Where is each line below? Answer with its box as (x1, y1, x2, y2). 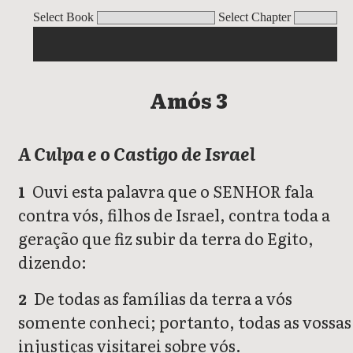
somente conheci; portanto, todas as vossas (18, 310, 351, 334)
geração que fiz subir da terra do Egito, (18, 226, 314, 251)
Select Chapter (218, 10, 291, 24)
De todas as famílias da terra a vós (31, 286, 293, 310)
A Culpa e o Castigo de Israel (18, 140, 255, 167)
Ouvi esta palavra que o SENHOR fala (29, 179, 314, 203)
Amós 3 (149, 84, 228, 116)
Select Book (33, 10, 94, 24)
